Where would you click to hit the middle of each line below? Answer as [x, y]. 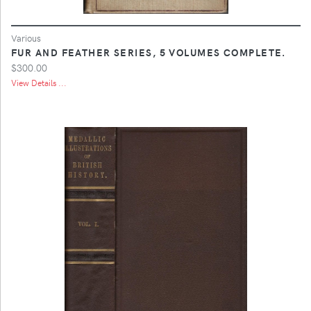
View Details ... [39, 82]
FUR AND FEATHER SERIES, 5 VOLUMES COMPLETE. [149, 52]
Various [26, 37]
